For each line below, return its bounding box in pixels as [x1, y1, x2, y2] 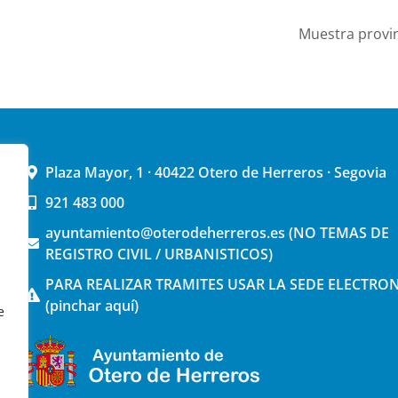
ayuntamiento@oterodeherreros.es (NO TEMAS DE [45, 223, 390, 243]
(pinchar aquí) [45, 296, 139, 316]
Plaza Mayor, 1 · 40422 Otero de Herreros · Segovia [45, 163, 387, 183]
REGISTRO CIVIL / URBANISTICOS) [45, 244, 274, 265]
